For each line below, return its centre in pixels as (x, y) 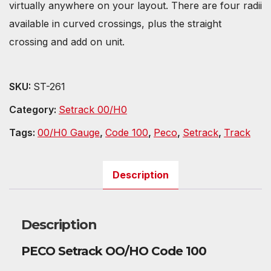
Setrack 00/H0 (93, 110)
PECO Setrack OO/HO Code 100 (114, 251)
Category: (34, 110)
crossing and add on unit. (67, 41)
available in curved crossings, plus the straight (115, 23)
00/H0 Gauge (69, 133)
